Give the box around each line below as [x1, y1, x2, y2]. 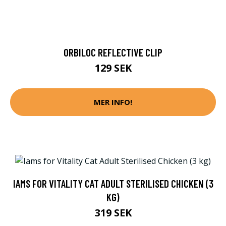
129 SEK [94, 61, 132, 75]
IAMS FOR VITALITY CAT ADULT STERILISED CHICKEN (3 [13, 177, 213, 190]
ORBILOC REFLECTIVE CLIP [64, 45, 162, 59]
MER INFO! [94, 97, 132, 107]
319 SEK [94, 205, 132, 219]
